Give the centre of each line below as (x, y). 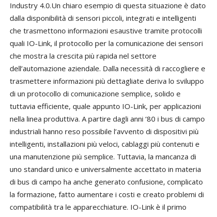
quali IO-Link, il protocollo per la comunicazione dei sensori (106, 43)
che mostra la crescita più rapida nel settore (83, 56)
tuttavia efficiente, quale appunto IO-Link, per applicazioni (105, 106)
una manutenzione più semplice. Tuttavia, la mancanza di (103, 157)
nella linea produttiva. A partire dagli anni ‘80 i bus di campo (107, 119)
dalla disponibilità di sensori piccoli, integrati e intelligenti (103, 18)
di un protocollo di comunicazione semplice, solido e (95, 94)
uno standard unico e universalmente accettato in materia (105, 169)
